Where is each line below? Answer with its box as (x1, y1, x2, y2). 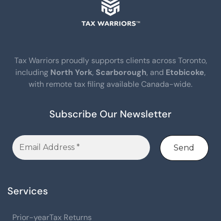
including (15, 67, 50, 78)
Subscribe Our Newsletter (49, 108, 172, 121)
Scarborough (96, 67, 147, 78)
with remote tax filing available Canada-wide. (29, 79, 192, 90)
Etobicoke (166, 67, 204, 78)
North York (50, 67, 92, 78)
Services (7, 184, 48, 198)
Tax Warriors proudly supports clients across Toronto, (14, 55, 207, 66)
